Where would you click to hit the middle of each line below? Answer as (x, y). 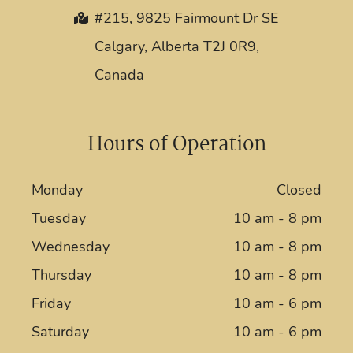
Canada (119, 75)
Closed (299, 190)
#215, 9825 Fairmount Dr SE (187, 19)
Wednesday (71, 247)
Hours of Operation (176, 145)
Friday (51, 304)
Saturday (60, 332)
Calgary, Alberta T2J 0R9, (177, 47)
